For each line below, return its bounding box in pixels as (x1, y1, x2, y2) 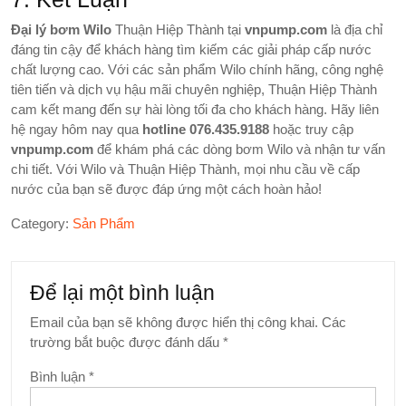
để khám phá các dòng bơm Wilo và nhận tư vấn (93, 140, 385, 157)
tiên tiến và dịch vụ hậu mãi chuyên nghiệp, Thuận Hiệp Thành (11, 81, 377, 97)
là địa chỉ (327, 21, 382, 37)
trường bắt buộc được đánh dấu (30, 333, 223, 350)
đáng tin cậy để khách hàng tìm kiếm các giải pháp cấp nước (11, 41, 372, 57)
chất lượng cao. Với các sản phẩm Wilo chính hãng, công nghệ (11, 61, 383, 77)
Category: (11, 215, 72, 231)
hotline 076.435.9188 (142, 121, 269, 137)
